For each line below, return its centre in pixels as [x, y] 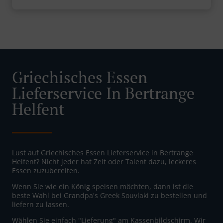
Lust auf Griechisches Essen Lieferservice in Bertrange [103, 153]
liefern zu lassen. [41, 205]
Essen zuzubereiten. [46, 171]
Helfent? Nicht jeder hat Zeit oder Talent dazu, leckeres [104, 162]
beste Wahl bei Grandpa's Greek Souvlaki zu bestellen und [110, 196]
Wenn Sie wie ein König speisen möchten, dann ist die [103, 187]
